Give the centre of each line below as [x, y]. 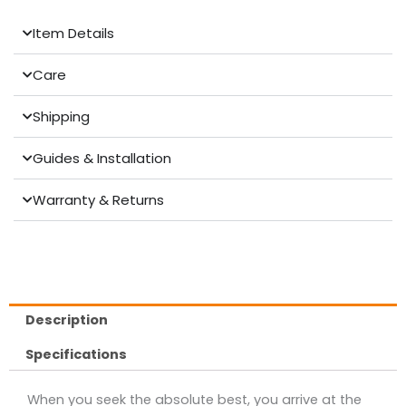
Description [66, 320]
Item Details [73, 34]
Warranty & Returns [98, 200]
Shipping [61, 117]
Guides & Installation [102, 159]
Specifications [76, 354]
